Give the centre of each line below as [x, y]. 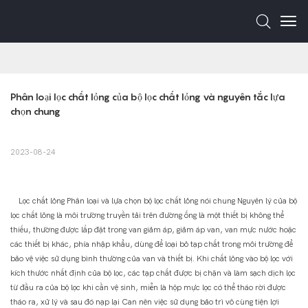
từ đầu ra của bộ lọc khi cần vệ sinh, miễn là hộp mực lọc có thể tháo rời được [148, 288]
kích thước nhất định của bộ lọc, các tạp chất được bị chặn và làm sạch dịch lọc [153, 273]
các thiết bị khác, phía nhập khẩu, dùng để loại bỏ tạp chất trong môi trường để [152, 244]
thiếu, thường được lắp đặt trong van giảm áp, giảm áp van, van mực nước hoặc [153, 230]
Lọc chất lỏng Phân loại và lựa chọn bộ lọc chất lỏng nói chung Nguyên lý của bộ [154, 201]
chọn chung [35, 111]
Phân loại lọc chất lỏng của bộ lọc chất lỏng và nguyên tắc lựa [148, 97]
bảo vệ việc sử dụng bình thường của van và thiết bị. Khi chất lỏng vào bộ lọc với [152, 259]
